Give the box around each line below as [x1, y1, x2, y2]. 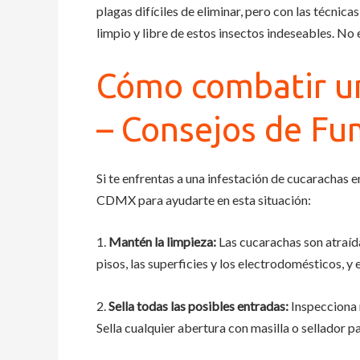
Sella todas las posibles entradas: [108, 297, 288, 313]
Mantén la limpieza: [108, 234, 216, 250]
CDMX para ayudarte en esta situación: [96, 191, 311, 207]
